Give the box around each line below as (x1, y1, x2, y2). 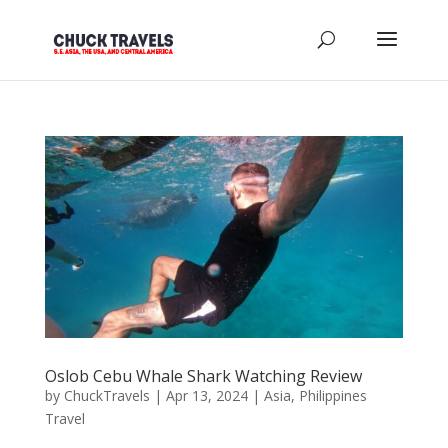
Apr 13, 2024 (165, 385, 248, 405)
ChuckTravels (63, 385, 150, 405)
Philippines (298, 385, 367, 405)
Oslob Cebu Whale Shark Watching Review (44, 364, 362, 387)
